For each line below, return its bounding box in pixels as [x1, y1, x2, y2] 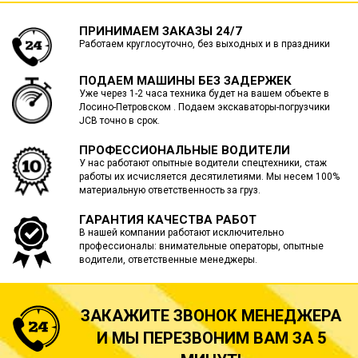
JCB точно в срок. [78, 115, 160, 127]
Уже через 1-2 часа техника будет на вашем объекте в [78, 88, 329, 100]
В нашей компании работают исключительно [78, 227, 284, 239]
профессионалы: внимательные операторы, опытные [78, 241, 324, 253]
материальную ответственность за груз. [78, 185, 261, 197]
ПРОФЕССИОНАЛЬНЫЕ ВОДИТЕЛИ [78, 143, 290, 158]
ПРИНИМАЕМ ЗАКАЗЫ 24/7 [78, 24, 242, 38]
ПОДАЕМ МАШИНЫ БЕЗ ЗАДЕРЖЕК [78, 74, 292, 89]
